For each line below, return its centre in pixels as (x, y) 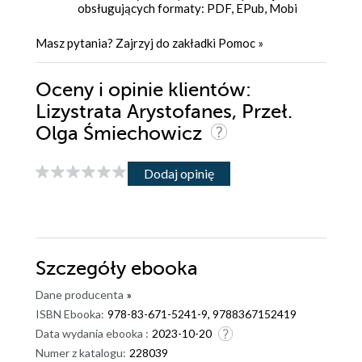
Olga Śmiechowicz (121, 133)
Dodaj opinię (179, 174)
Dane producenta (80, 294)
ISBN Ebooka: (70, 314)
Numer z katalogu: (81, 352)
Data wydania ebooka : (92, 333)
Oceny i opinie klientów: (143, 90)
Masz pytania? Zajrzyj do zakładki (127, 42)
